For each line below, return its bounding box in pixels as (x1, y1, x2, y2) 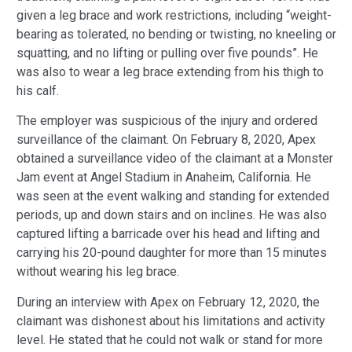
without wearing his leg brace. (16, 264, 182, 280)
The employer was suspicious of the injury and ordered (16, 113, 317, 129)
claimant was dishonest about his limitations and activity (16, 313, 325, 328)
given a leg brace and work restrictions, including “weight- (16, 8, 332, 23)
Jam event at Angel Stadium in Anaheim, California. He (16, 170, 311, 185)
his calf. (16, 83, 59, 98)
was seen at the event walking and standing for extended (16, 189, 329, 204)
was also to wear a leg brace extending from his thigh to (16, 64, 324, 79)
